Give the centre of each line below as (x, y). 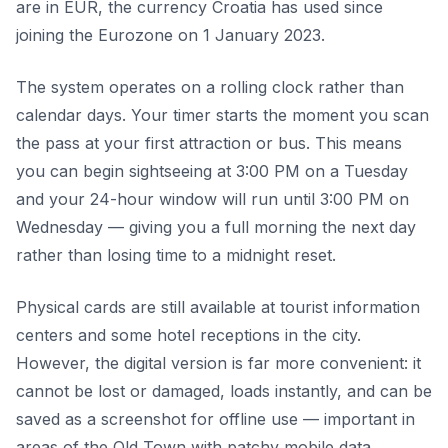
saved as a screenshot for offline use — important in (215, 419)
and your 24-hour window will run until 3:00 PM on (212, 199)
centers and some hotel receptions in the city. (188, 335)
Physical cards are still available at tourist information (218, 307)
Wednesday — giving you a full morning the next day (216, 227)
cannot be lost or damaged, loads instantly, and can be (224, 391)
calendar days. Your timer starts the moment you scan (222, 115)
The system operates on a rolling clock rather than (210, 87)
